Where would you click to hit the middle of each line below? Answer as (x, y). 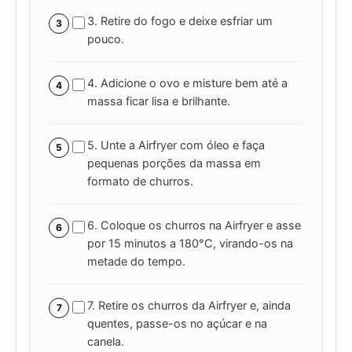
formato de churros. (140, 182)
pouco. (106, 40)
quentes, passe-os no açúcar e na (177, 324)
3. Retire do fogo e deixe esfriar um (180, 22)
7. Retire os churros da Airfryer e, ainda (189, 306)
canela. (106, 342)
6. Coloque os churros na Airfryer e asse (194, 226)
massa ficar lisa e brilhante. (159, 102)
